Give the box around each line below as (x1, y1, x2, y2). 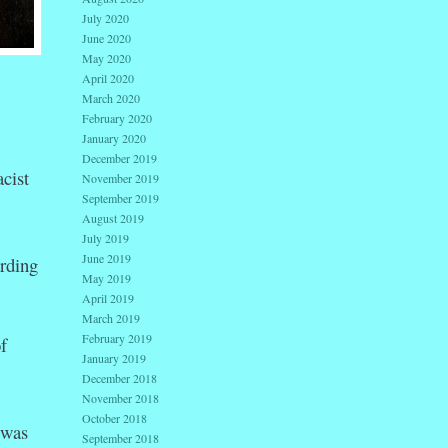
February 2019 (82, 330, 152, 347)
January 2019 (82, 350, 146, 367)
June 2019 (82, 250, 131, 267)
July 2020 (82, 10, 129, 27)
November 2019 (82, 170, 159, 187)
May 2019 (82, 270, 131, 287)
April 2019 (82, 290, 134, 307)
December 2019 (82, 150, 157, 167)
